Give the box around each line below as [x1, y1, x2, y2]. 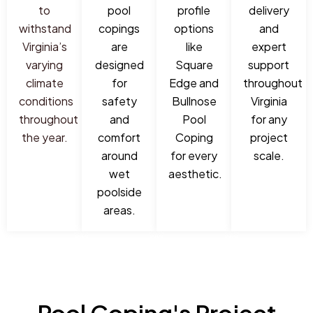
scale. [253, 147, 284, 163]
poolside [96, 184, 142, 199]
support [248, 57, 289, 72]
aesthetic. [168, 166, 222, 181]
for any [250, 111, 287, 126]
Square [175, 57, 213, 72]
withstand [19, 20, 71, 36]
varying [26, 57, 63, 72]
